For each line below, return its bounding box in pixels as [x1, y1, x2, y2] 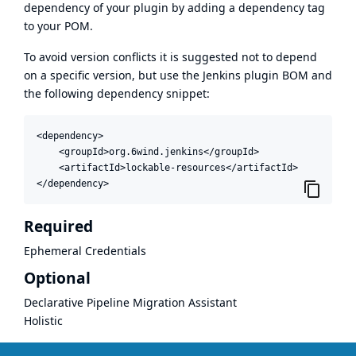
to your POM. [24, 17, 93, 33]
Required [24, 215, 93, 237]
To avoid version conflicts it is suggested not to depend [24, 48, 317, 64]
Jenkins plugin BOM [203, 67, 308, 83]
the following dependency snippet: [24, 85, 210, 101]
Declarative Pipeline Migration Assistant [24, 295, 237, 311]
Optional [24, 267, 91, 289]
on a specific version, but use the [24, 67, 199, 83]
